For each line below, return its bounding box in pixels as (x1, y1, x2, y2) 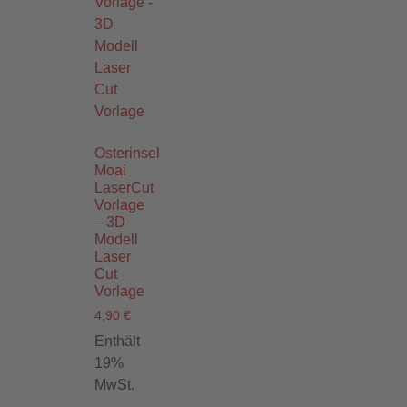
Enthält (94, 333, 140, 350)
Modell (94, 231, 138, 247)
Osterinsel (94, 144, 160, 161)
